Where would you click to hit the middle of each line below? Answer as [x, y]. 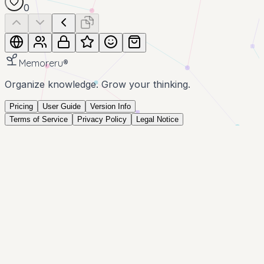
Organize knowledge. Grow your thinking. [98, 85]
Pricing [21, 107]
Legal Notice [157, 120]
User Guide [62, 107]
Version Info [110, 107]
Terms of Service [39, 120]
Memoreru [41, 63]
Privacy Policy [102, 120]
